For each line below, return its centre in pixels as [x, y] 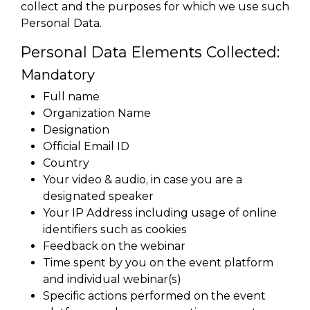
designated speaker [98, 196]
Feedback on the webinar [114, 246]
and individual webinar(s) [112, 279]
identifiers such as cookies [115, 229]
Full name [71, 97]
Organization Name [97, 113]
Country [66, 163]
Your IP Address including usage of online [160, 213]
